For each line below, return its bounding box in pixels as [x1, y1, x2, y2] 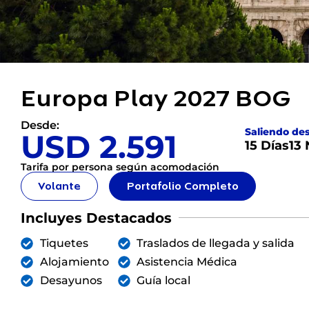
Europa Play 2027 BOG [21, 81, 291, 116]
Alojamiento [39, 255, 109, 268]
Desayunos [39, 273, 102, 287]
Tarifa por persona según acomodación [21, 160, 219, 173]
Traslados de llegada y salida [137, 236, 295, 250]
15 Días [244, 137, 289, 153]
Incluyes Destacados [21, 209, 172, 226]
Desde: [21, 118, 59, 132]
